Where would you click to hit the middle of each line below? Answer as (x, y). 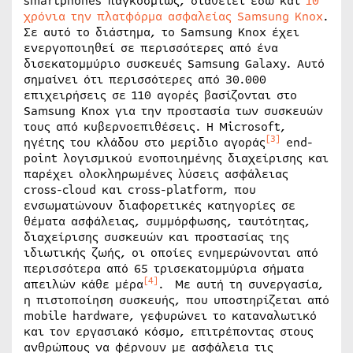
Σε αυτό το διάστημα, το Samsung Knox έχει (162, 32)
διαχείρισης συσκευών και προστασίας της (156, 237)
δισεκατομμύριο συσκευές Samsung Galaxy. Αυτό (174, 64)
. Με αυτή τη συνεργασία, (241, 284)
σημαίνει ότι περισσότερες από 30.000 (145, 80)
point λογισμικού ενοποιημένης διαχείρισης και (176, 158)
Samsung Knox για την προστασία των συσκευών (173, 111)
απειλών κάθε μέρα (84, 284)
